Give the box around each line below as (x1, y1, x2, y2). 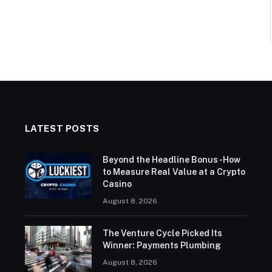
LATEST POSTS (24, 123, 100, 134)
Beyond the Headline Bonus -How (102, 154, 240, 165)
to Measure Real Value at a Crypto (102, 166, 245, 177)
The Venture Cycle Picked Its (102, 228, 222, 238)
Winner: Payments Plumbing (102, 240, 221, 250)
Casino (102, 178, 132, 189)
